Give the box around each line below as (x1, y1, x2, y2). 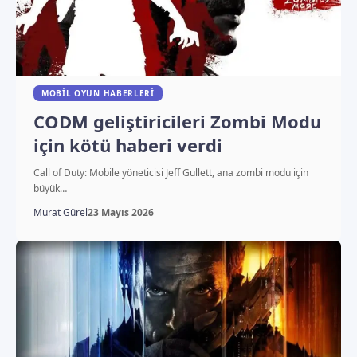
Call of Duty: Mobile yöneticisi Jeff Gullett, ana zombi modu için (33, 165, 308, 179)
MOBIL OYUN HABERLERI (41, 87, 155, 99)
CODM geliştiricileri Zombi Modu (33, 108, 321, 133)
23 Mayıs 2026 (87, 205, 154, 219)
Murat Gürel (33, 205, 88, 219)
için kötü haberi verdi (33, 132, 222, 157)
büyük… (33, 181, 67, 195)
